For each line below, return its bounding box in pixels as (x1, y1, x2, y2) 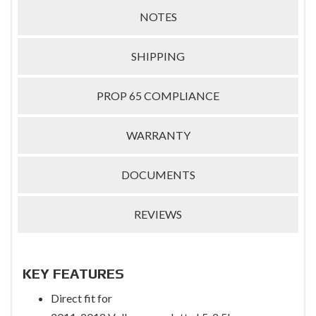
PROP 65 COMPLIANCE (97, 89, 219, 103)
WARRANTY (126, 128, 190, 142)
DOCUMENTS (121, 168, 195, 182)
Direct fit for (51, 291, 112, 305)
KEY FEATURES (23, 265, 124, 282)
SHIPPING (131, 49, 185, 63)
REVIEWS (134, 207, 182, 221)
